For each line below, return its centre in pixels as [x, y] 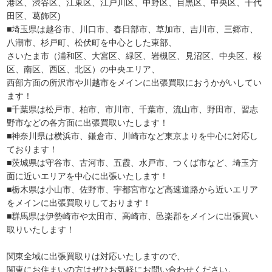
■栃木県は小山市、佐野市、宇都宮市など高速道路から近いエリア [133, 189]
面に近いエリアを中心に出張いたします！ [88, 176]
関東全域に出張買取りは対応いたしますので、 [96, 256]
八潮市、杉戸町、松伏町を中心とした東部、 [92, 42]
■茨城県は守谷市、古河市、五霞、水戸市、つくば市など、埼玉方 [133, 162]
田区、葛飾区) [34, 15]
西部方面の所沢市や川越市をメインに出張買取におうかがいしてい [134, 82]
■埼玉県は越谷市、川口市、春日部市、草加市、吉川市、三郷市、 [133, 29]
